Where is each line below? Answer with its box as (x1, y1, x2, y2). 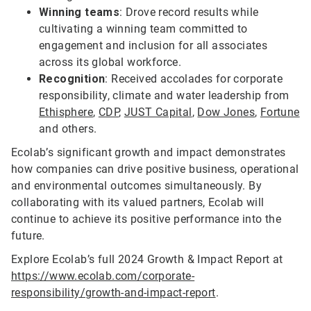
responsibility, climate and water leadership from (39, 89, 289, 103)
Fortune (260, 106, 300, 119)
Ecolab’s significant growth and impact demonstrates (11, 146, 286, 160)
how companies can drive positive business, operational (11, 162, 299, 176)
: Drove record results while (119, 6, 259, 19)
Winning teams (39, 6, 120, 19)
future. (11, 229, 45, 243)
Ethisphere (39, 106, 94, 119)
